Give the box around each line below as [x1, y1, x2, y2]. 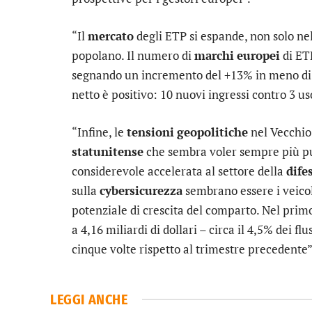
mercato [88, 27, 134, 44]
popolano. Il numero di [72, 47, 194, 63]
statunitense [72, 143, 143, 159]
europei [237, 47, 280, 63]
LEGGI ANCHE [50, 290, 128, 308]
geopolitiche [177, 123, 248, 140]
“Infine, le [72, 123, 127, 140]
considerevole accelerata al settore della [72, 162, 286, 179]
